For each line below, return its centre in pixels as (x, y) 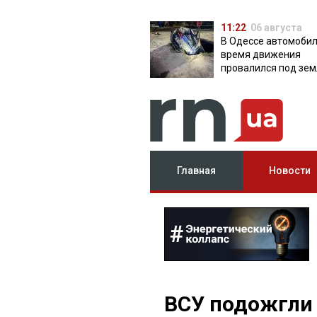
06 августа (276, 28)
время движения (261, 54)
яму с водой (249, 81)
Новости (289, 171)
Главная (197, 171)
